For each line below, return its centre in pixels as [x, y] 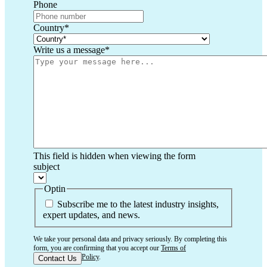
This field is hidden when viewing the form [114, 156]
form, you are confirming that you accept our [97, 248]
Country [49, 28]
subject [46, 167]
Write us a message [69, 50]
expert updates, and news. [91, 215]
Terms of [173, 248]
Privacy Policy [79, 257]
